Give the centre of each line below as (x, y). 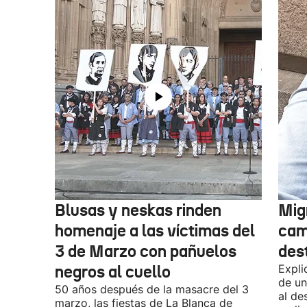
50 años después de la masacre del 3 (152, 289)
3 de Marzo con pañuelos (146, 251)
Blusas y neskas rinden (138, 210)
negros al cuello (113, 272)
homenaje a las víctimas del (155, 231)
